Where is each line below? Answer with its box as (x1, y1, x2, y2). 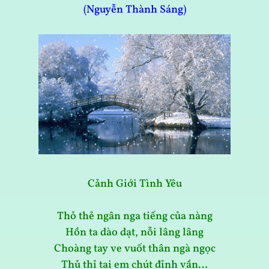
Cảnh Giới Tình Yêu (87, 177, 182, 192)
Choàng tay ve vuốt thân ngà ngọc (53, 241, 216, 257)
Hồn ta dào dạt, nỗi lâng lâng (65, 225, 204, 241)
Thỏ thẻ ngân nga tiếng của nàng (56, 209, 213, 225)
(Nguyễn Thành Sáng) (83, 2, 186, 18)
